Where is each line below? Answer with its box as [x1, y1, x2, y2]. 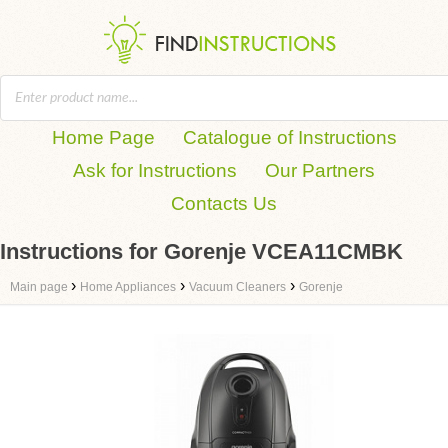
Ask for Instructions [73, 160, 237, 181]
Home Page [51, 127, 155, 148]
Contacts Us [171, 193, 277, 214]
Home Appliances [80, 280, 176, 294]
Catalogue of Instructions [182, 127, 397, 148]
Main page [10, 280, 71, 294]
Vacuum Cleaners [189, 280, 286, 294]
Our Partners [265, 160, 375, 181]
